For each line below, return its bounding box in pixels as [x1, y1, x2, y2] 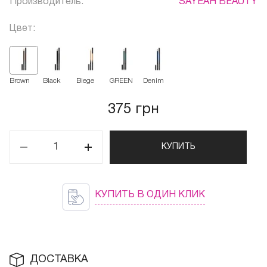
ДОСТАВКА [30, 254, 88, 265]
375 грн [108, 103, 159, 117]
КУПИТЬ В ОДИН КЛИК [95, 191, 205, 200]
